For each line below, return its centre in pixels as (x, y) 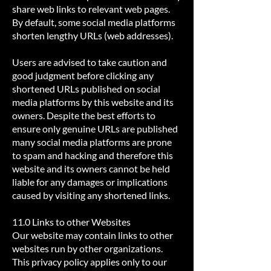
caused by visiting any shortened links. (91, 195)
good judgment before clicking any (83, 75)
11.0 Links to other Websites (71, 222)
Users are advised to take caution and (90, 62)
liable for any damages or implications (90, 182)
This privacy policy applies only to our (90, 262)
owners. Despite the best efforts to (84, 115)
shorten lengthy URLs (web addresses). (93, 35)
